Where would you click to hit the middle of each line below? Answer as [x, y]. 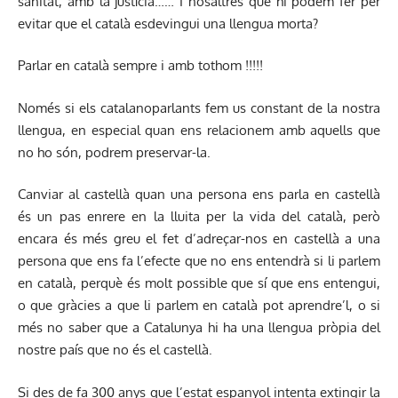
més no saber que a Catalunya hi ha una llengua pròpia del [199, 328]
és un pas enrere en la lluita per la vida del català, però [199, 217]
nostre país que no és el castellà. [115, 350]
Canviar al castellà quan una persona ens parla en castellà [199, 195]
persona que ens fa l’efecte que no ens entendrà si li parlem [199, 261]
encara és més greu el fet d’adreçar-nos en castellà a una [199, 239]
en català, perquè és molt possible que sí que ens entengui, [199, 283]
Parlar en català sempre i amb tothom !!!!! [140, 66]
